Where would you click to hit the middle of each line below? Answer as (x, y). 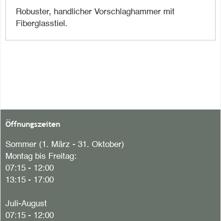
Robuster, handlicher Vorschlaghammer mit (95, 12)
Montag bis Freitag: (41, 157)
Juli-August (26, 204)
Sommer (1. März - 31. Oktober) (65, 145)
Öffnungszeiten (33, 124)
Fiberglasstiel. (42, 24)
